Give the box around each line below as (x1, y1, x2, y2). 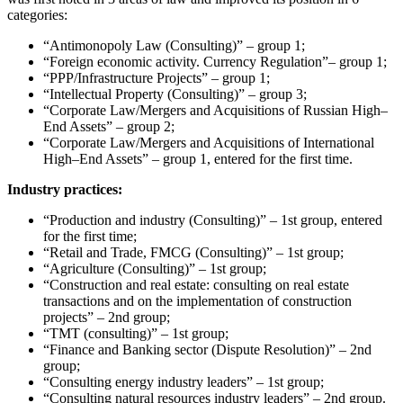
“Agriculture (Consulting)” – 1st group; (43, 260, 266, 276)
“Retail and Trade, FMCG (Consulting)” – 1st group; (43, 244, 344, 260)
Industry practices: (7, 181, 122, 197)
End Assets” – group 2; (43, 118, 175, 134)
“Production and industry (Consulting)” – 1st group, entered (43, 211, 382, 228)
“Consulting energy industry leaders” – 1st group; (43, 373, 324, 390)
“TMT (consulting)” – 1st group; (43, 325, 228, 341)
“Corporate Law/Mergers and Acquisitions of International (43, 134, 374, 150)
